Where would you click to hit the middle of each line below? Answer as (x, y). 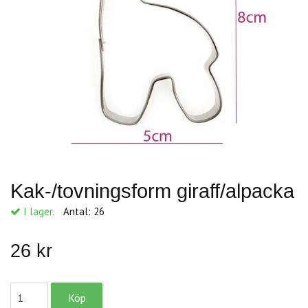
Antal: (78, 212)
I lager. (37, 212)
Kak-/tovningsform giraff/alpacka (152, 191)
